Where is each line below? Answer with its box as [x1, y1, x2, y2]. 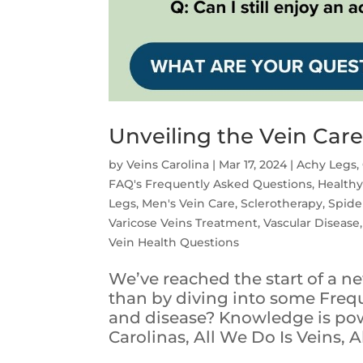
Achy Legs [297, 157, 357, 173]
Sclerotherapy [241, 196, 323, 211]
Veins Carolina [126, 157, 210, 173]
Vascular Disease [263, 216, 361, 231]
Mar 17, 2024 [219, 157, 288, 173]
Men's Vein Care [142, 196, 236, 211]
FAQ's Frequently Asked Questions [109, 177, 313, 192]
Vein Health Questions [109, 235, 240, 250]
